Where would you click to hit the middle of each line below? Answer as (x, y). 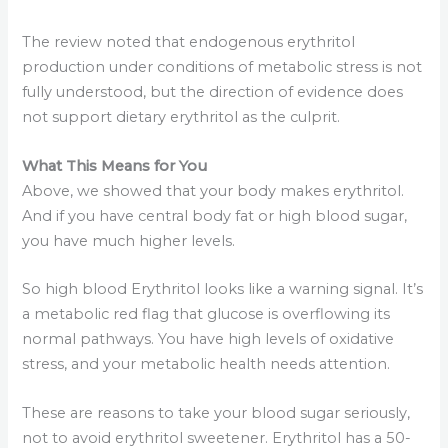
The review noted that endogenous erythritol (189, 42)
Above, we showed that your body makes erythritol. (213, 190)
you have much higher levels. (129, 240)
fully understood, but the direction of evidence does (213, 92)
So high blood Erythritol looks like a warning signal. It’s (223, 289)
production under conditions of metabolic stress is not (222, 67)
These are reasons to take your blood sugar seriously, (216, 412)
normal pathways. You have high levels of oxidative (208, 339)
